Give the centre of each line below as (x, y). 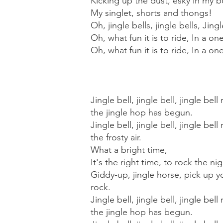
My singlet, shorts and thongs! (151, 13)
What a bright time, (129, 150)
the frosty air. (116, 137)
